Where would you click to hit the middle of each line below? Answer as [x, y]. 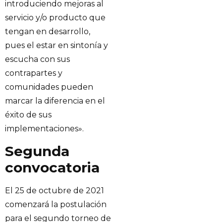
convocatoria [52, 167]
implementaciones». [44, 129]
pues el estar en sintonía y [56, 46]
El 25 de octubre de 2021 [55, 190]
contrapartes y [34, 73]
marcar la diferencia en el [55, 101]
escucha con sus [37, 59]
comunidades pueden [49, 87]
